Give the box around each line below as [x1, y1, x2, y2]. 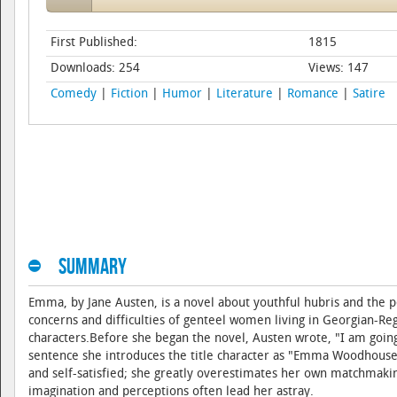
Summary [58, 254, 127, 280]
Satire [353, 88, 385, 101]
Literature [216, 88, 273, 101]
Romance [287, 88, 339, 101]
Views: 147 [305, 62, 369, 75]
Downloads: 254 [51, 62, 140, 75]
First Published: [51, 36, 137, 50]
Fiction [111, 88, 148, 101]
